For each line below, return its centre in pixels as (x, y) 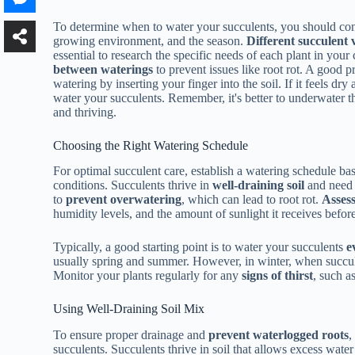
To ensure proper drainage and (131, 335)
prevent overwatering (124, 200)
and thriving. (85, 112)
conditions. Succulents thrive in (133, 185)
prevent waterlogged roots (279, 335)
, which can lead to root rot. (252, 200)
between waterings (103, 69)
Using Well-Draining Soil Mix (129, 309)
